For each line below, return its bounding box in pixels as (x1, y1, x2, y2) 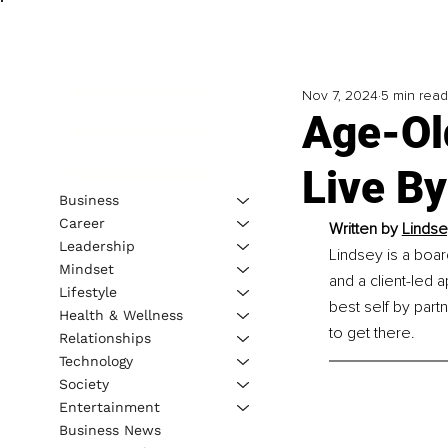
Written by (328, 219, 402, 240)
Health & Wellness (58, 306, 183, 323)
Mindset (58, 260, 114, 277)
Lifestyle (58, 283, 117, 300)
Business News (58, 421, 161, 438)
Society (58, 375, 109, 392)
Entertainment (58, 398, 160, 415)
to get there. (328, 323, 415, 344)
